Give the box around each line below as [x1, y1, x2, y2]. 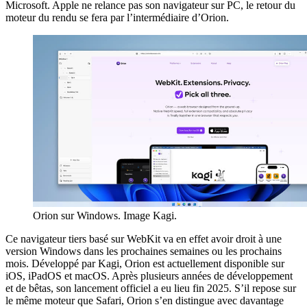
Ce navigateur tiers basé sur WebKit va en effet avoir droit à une [5, 233, 282, 245]
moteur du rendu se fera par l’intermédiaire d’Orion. [5, 11, 229, 23]
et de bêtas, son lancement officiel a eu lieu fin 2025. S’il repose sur [5, 282, 296, 295]
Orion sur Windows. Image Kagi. [33, 210, 177, 222]
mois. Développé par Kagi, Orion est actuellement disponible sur [5, 258, 284, 270]
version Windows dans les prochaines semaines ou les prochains [5, 245, 282, 258]
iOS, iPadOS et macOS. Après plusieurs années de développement [5, 270, 293, 282]
